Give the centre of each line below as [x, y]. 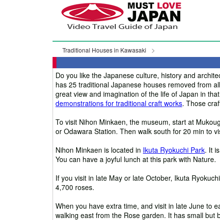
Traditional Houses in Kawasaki [104, 50]
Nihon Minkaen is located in [99, 150]
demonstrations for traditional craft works [119, 103]
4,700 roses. [75, 187]
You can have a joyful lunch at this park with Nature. [136, 159]
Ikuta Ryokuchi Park [174, 150]
